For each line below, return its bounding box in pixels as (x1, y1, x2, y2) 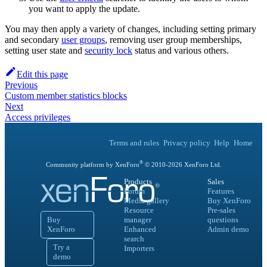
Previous (5, 79, 38, 90)
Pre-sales (207, 206, 235, 215)
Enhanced (124, 225, 156, 234)
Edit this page (17, 69, 68, 79)
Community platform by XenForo (45, 160, 139, 168)
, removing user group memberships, (105, 34, 242, 45)
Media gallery (124, 196, 169, 206)
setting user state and (5, 45, 85, 55)
